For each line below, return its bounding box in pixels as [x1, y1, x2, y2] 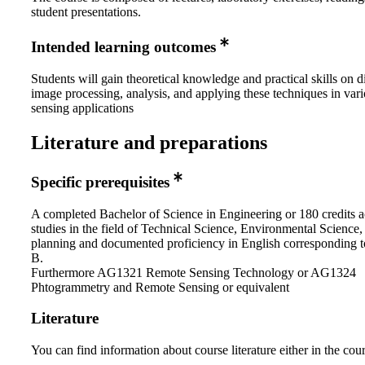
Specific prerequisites [31, 173, 169, 191]
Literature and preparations [31, 131, 267, 153]
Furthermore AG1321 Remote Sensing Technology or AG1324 [31, 265, 356, 279]
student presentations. [31, 5, 141, 20]
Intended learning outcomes [31, 38, 216, 56]
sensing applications [31, 100, 134, 115]
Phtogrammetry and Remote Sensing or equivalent [31, 279, 289, 294]
